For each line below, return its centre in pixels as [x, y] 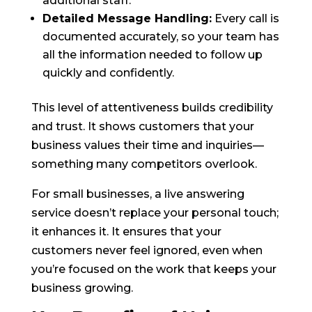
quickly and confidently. [108, 73]
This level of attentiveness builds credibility [152, 108]
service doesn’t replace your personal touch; [155, 213]
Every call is [245, 19]
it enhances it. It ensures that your [126, 232]
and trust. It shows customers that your [142, 127]
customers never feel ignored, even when [147, 251]
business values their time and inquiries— [147, 146]
